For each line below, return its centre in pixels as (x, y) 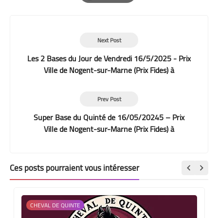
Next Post (109, 40)
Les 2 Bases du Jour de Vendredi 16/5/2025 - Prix (109, 59)
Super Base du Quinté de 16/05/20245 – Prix (109, 118)
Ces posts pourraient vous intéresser (74, 168)
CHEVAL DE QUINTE (55, 205)
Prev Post (109, 99)
